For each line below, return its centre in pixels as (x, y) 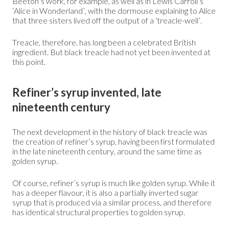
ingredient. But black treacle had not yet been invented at (111, 52)
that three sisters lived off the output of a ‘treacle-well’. (107, 20)
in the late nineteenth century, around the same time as (107, 151)
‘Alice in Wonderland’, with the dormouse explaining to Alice (114, 10)
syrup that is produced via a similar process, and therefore (112, 202)
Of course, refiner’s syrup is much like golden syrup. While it (114, 182)
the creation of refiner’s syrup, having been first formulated (113, 141)
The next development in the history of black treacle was (110, 131)
